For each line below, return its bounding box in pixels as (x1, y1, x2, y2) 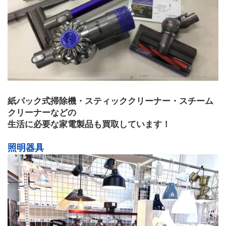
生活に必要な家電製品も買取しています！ (8, 119, 171, 129)
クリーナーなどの (8, 107, 76, 118)
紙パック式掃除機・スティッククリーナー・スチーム (8, 96, 213, 106)
